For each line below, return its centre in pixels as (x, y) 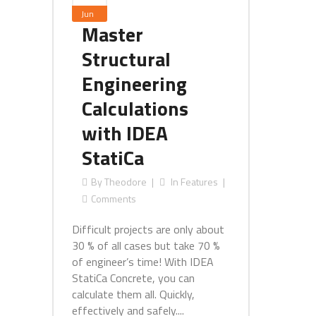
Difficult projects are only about (148, 229)
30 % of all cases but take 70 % (146, 245)
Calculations (135, 108)
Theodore (126, 182)
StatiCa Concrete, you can (133, 278)
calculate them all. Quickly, (133, 294)
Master (113, 34)
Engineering (134, 84)
